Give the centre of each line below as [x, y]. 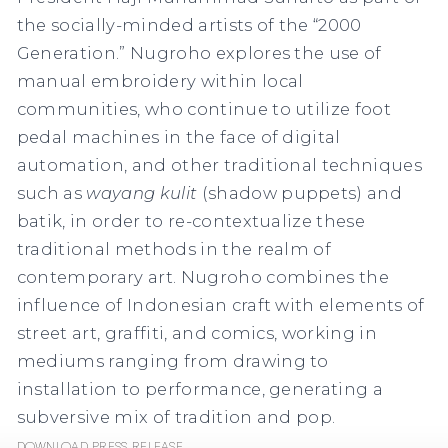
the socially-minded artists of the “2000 [189, 24]
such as [51, 192]
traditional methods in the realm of [174, 248]
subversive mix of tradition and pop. [176, 416]
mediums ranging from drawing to [172, 360]
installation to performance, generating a [200, 388]
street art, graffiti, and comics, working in [197, 332]
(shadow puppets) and [302, 192]
